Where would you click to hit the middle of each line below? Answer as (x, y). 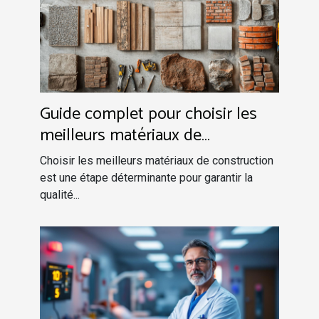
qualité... (60, 194)
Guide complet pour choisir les (148, 114)
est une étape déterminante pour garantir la (146, 177)
